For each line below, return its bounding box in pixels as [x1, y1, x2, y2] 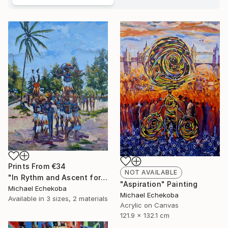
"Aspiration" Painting [120, 180, 198, 188]
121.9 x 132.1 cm [120, 211, 169, 219]
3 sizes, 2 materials [46, 194, 108, 203]
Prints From [8, 162, 51, 171]
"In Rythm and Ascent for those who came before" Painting [100, 173, 107, 182]
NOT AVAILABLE [125, 168, 178, 176]
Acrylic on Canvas [120, 201, 179, 209]
